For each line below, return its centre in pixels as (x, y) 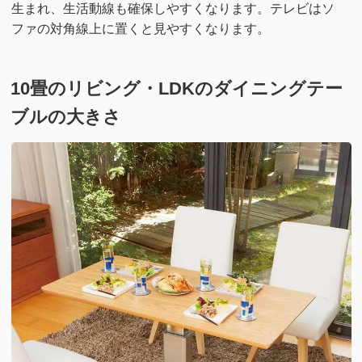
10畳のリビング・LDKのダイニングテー (177, 88)
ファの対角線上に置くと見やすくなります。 (140, 28)
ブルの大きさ (66, 117)
